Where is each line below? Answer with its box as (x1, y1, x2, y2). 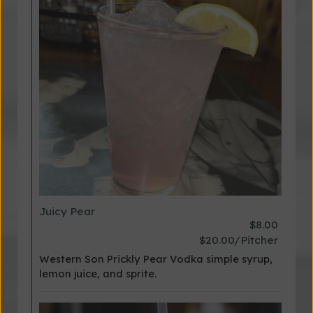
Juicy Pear (39, 205, 95, 218)
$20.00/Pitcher (199, 233, 278, 247)
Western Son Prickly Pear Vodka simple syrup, (39, 252, 272, 265)
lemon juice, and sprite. (39, 267, 156, 280)
